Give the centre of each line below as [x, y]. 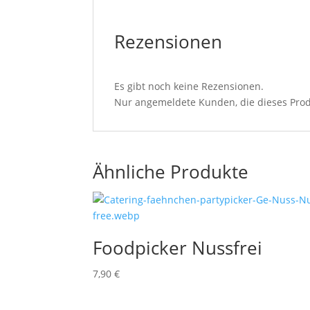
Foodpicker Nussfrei [178, 247]
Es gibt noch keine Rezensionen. [189, 86]
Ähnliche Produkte [171, 171]
